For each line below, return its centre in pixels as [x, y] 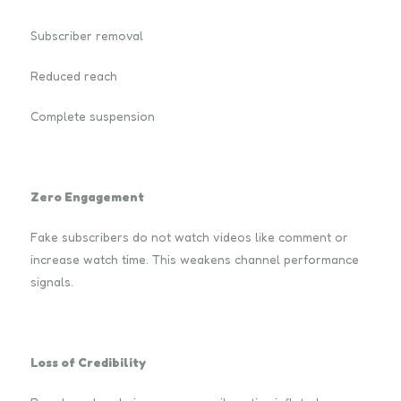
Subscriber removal [87, 35]
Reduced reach [74, 75]
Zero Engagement [87, 196]
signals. [52, 281]
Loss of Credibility [88, 362]
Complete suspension [93, 115]
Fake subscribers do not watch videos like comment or [189, 236]
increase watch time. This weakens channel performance [195, 259]
